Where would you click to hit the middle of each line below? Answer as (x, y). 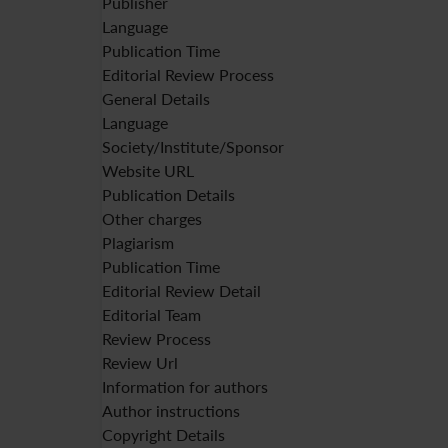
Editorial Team (151, 314)
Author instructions (171, 410)
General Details (156, 98)
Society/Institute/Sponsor (193, 146)
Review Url (140, 362)
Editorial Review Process (188, 74)
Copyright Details (163, 434)
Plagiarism (138, 242)
